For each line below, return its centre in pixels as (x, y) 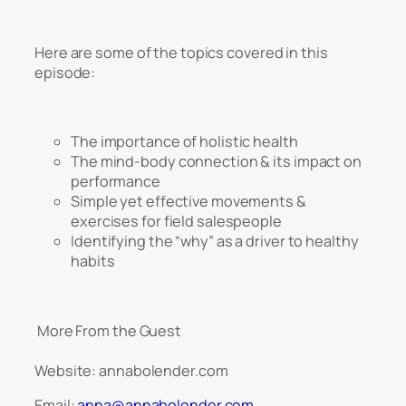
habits (93, 261)
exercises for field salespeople (176, 222)
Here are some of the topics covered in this (181, 52)
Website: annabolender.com (131, 370)
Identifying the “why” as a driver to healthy (215, 242)
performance (116, 182)
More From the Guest (108, 330)
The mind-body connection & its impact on (216, 162)
